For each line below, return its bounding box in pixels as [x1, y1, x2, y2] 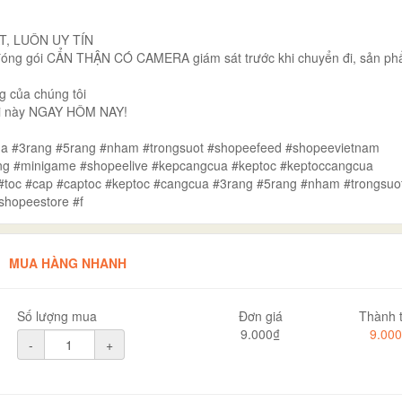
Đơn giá [238, 307, 283, 325]
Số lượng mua [16, 307, 97, 325]
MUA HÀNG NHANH [8, 254, 127, 272]
